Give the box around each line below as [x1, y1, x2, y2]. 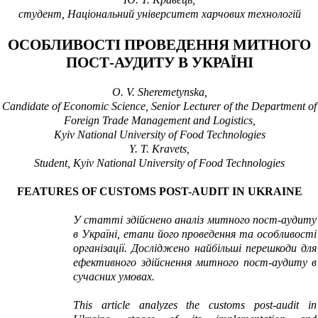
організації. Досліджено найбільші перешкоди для [73, 242, 317, 255]
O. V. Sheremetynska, [111, 86, 207, 99]
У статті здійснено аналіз [73, 214, 207, 226]
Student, [34, 157, 73, 170]
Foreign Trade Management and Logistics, [63, 114, 256, 127]
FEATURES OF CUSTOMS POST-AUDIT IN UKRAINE [16, 185, 302, 198]
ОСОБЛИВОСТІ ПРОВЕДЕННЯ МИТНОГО [8, 36, 311, 54]
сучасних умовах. [73, 270, 155, 283]
